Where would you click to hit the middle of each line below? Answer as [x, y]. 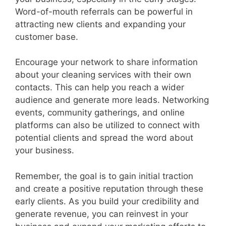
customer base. [47, 37]
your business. [45, 151]
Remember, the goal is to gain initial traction [104, 176]
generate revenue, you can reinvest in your [102, 214]
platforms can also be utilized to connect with [107, 125]
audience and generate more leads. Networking [112, 100]
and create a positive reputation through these [109, 188]
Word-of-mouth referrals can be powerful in [104, 11]
